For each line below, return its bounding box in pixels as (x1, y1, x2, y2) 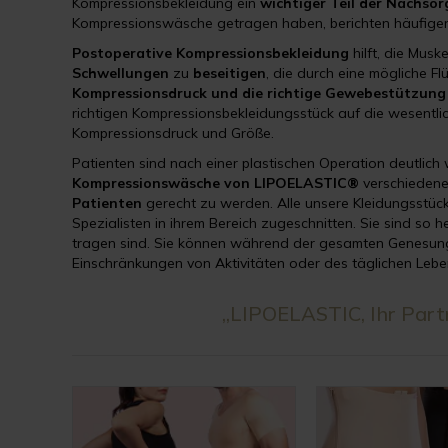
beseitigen (189, 64, 266, 82)
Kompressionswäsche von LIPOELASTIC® (72, 174, 359, 192)
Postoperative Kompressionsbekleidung (72, 44, 349, 62)
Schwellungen (72, 64, 173, 82)
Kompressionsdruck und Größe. (72, 124, 274, 142)
